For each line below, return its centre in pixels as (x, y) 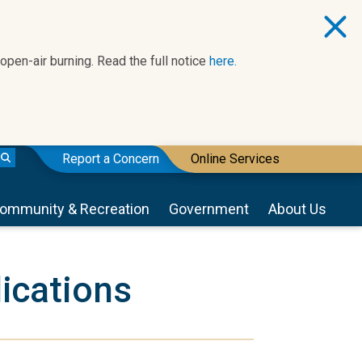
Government (209, 209)
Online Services (235, 159)
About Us (297, 209)
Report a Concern (111, 159)
